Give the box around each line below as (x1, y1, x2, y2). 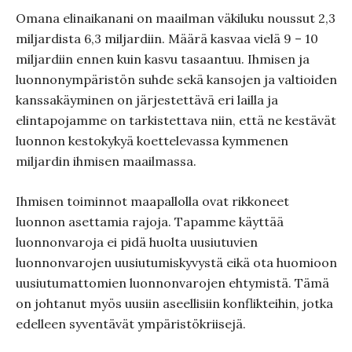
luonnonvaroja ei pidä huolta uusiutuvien (16, 234, 258, 250)
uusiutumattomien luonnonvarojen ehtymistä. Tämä (16, 275, 329, 291)
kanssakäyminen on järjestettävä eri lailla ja (16, 92, 278, 108)
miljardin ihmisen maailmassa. (16, 153, 196, 169)
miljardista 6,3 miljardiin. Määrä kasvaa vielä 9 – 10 (16, 31, 318, 46)
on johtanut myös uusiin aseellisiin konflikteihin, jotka (16, 295, 333, 311)
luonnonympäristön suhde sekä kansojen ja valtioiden (16, 71, 337, 87)
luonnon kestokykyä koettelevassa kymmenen (16, 133, 288, 148)
